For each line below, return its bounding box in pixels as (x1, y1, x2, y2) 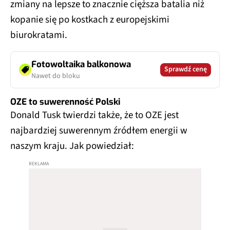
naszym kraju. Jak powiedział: (10, 139, 134, 153)
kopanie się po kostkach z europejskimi (10, 12, 169, 27)
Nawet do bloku (31, 70, 80, 81)
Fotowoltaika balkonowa (31, 58, 131, 70)
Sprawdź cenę (164, 64, 207, 75)
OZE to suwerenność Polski (10, 95, 120, 108)
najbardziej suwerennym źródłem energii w (10, 123, 187, 138)
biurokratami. (10, 28, 67, 42)
